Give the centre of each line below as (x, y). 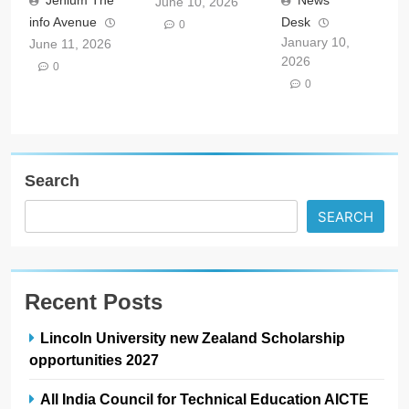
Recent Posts (94, 301)
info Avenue (63, 21)
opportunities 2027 (94, 359)
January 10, (315, 42)
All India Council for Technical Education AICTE (204, 399)
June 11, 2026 (70, 43)
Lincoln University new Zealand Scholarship (193, 337)
